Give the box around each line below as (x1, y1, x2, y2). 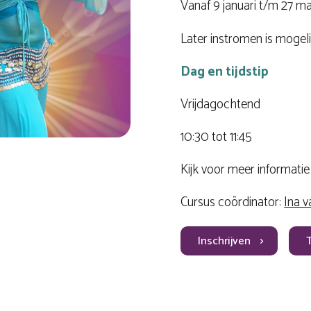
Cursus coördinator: (180, 192, 285, 214)
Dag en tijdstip (180, 60, 269, 83)
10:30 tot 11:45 (180, 126, 253, 148)
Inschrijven (198, 232, 251, 251)
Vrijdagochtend (180, 93, 261, 115)
